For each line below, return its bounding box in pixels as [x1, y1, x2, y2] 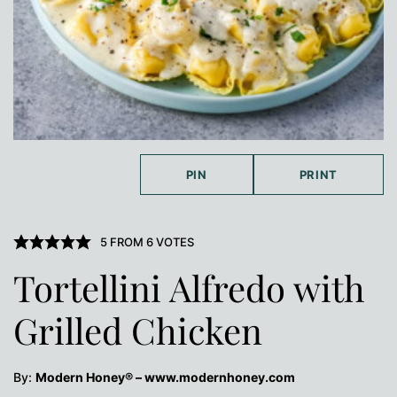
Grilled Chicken [13, 307, 262, 354]
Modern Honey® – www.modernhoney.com [35, 370, 295, 385]
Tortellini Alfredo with [13, 264, 365, 312]
